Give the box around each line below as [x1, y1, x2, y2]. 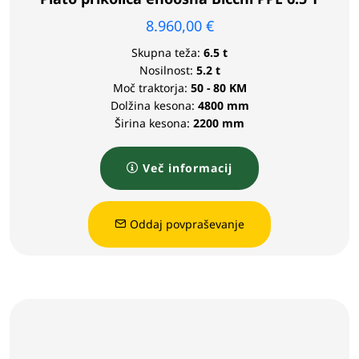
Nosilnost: [139, 63, 193, 78]
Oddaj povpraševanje [130, 216, 244, 232]
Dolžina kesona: [110, 98, 195, 113]
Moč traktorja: [112, 80, 188, 95]
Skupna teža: [131, 45, 200, 60]
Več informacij [143, 160, 232, 175]
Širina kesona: [115, 115, 190, 131]
